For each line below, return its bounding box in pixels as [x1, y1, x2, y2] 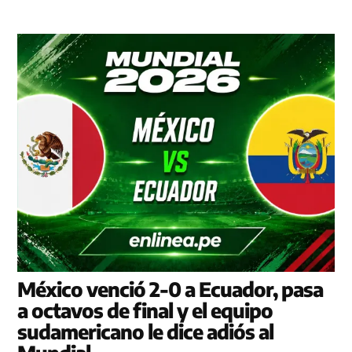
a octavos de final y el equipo [17, 297, 273, 323]
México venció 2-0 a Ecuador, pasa [17, 276, 324, 302]
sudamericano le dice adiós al [17, 318, 274, 344]
